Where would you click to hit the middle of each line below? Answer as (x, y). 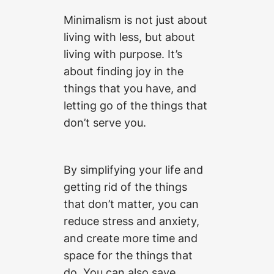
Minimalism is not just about (135, 19)
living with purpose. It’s (123, 54)
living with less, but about (129, 36)
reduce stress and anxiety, (131, 220)
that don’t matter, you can (131, 203)
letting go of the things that (135, 105)
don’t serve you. (105, 122)
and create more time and (131, 238)
